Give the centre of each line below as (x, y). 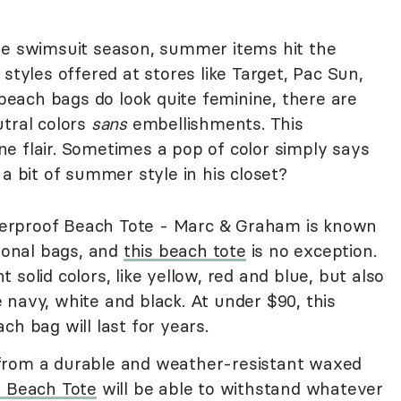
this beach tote (184, 251)
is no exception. (311, 251)
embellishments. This (215, 124)
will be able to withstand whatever (240, 388)
